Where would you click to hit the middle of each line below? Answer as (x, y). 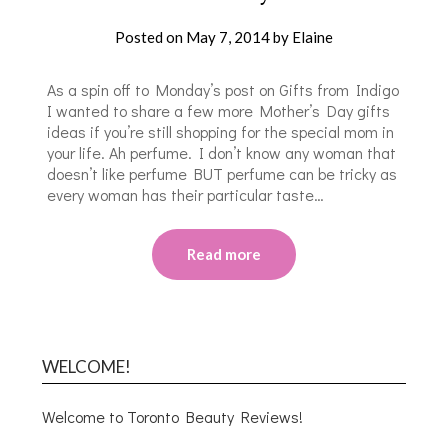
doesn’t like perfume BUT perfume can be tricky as (222, 173)
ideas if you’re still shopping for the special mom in (221, 131)
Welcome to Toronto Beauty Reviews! (173, 416)
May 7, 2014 (228, 36)
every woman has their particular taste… (186, 194)
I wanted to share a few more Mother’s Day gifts (219, 110)
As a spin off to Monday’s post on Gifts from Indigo (223, 89)
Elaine (312, 36)
